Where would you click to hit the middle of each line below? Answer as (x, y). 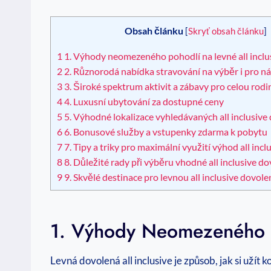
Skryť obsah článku (226, 31)
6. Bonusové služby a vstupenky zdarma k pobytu (165, 131)
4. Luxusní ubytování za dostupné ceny (143, 101)
